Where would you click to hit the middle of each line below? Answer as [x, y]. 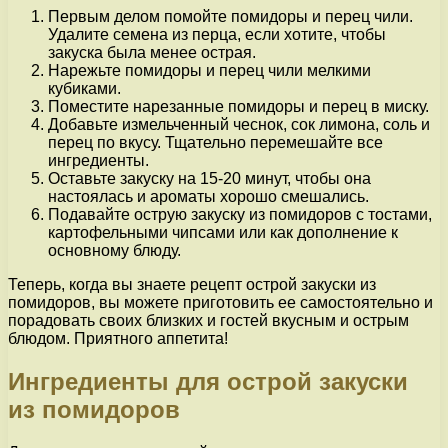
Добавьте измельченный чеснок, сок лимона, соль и [239, 125]
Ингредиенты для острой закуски [208, 381]
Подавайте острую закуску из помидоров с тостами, [240, 215]
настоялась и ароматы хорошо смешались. [208, 197]
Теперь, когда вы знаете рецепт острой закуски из [192, 285]
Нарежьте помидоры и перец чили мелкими [209, 71]
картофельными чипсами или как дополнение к [223, 233]
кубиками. [84, 89]
